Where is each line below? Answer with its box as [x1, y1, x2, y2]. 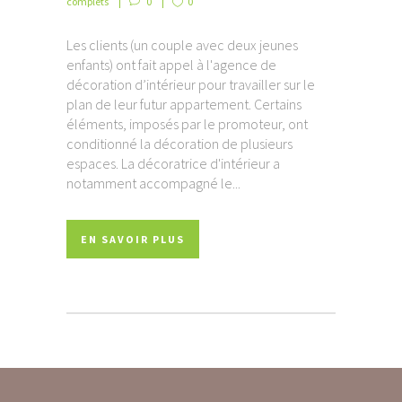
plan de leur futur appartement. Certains [66, 94, 301, 113]
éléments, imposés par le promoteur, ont [66, 114, 308, 133]
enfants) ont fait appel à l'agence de [66, 55, 276, 74]
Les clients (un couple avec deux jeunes [66, 35, 298, 54]
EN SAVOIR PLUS [81, 232, 185, 246]
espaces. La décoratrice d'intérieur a [66, 153, 280, 172]
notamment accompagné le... [66, 173, 240, 192]
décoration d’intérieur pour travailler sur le [66, 74, 315, 93]
